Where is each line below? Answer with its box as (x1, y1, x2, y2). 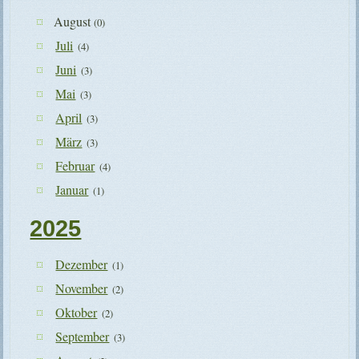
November (55, 280, 108, 297)
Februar (55, 157, 95, 175)
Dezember (55, 256, 108, 273)
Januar (55, 181, 89, 199)
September (55, 328, 110, 345)
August (50, 13, 95, 30)
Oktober (55, 304, 98, 321)
